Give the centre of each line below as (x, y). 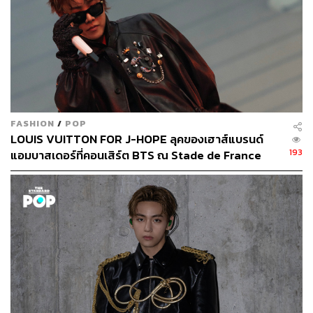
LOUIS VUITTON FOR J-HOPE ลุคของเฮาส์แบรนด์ (137, 139)
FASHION (32, 123)
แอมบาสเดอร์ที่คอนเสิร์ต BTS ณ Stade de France (136, 155)
